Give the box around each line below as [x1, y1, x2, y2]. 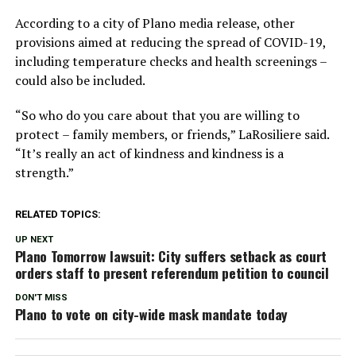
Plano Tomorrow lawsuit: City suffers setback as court [14, 245, 327, 266]
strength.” [14, 163, 74, 181]
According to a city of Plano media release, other [14, 14, 295, 32]
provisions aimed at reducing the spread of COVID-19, [14, 33, 326, 51]
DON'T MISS [14, 292, 68, 303]
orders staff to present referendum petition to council [14, 261, 329, 283]
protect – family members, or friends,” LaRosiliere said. [14, 125, 329, 143]
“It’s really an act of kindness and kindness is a [14, 144, 284, 162]
